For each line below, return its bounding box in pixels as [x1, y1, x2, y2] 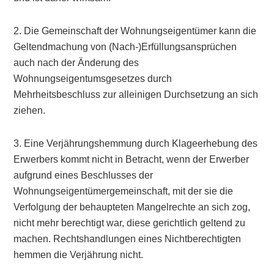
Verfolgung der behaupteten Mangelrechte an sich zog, [13, 202, 251, 212]
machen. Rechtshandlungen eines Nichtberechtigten [13, 234, 242, 244]
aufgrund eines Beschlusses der [13, 170, 154, 180]
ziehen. [13, 105, 46, 116]
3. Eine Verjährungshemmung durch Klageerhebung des [13, 138, 258, 149]
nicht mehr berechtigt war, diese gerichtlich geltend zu [13, 218, 246, 228]
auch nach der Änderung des [13, 57, 139, 68]
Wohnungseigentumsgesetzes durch [13, 73, 172, 84]
